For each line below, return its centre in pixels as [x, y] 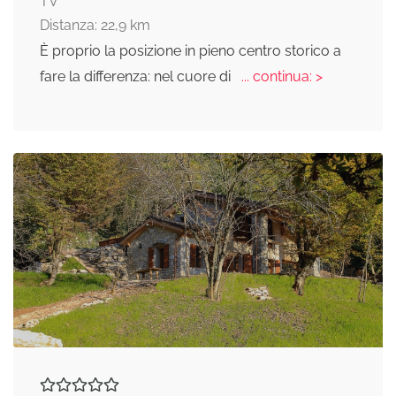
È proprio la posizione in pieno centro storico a [190, 51]
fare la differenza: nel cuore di [137, 76]
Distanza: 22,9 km [95, 25]
